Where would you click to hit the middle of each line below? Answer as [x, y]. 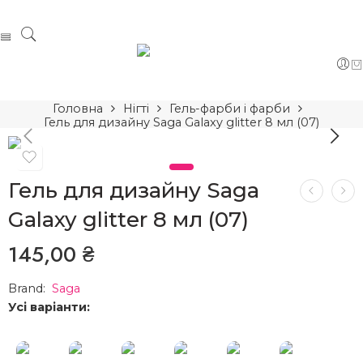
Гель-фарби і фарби [230, 109]
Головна [78, 109]
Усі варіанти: [49, 307]
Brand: [30, 289]
